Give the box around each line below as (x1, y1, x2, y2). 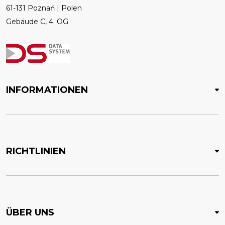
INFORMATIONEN (6, 84, 88, 96)
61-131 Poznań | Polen (6, 4, 82, 13)
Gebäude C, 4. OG (6, 17, 68, 27)
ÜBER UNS (6, 207, 54, 218)
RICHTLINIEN (6, 146, 66, 157)
